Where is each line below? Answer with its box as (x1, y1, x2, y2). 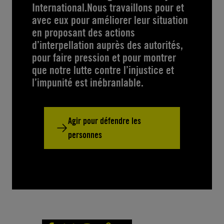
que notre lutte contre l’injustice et (32, 63, 174, 76)
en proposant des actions (32, 25, 135, 39)
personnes (68, 128, 102, 140)
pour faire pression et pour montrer (32, 50, 176, 64)
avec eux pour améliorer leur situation (32, 13, 188, 26)
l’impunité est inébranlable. (32, 75, 143, 89)
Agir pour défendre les (68, 114, 141, 126)
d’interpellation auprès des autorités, (32, 38, 183, 51)
